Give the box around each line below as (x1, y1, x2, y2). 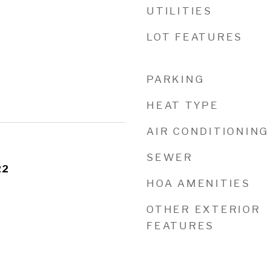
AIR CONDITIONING (146, 125, 269, 137)
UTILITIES (146, 5, 212, 17)
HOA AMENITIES (146, 177, 250, 189)
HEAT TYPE (146, 99, 219, 111)
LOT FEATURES (146, 31, 243, 43)
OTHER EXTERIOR (146, 203, 261, 215)
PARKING (146, 73, 204, 85)
